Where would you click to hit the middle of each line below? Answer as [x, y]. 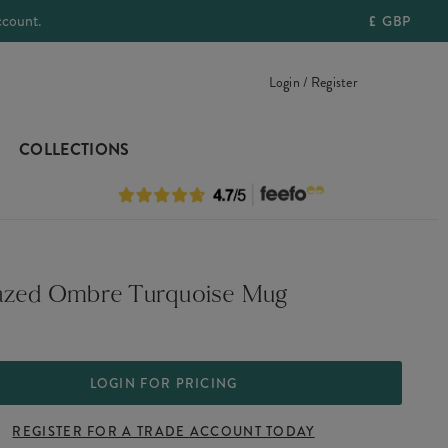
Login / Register [313, 82]
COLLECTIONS [74, 149]
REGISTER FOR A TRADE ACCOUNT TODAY [163, 431]
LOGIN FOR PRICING [163, 383]
